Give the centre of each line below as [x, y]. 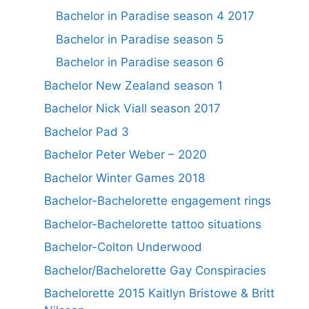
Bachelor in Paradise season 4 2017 [155, 16]
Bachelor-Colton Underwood [123, 247]
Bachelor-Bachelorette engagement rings [158, 201]
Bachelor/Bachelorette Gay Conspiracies [155, 270]
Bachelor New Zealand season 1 [133, 85]
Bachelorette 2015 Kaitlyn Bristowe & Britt [159, 293]
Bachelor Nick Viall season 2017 [132, 109]
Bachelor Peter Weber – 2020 [126, 155]
